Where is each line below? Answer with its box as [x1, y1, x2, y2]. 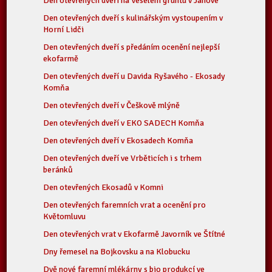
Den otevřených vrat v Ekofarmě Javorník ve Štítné [43, 229, 226, 239]
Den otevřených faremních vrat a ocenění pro [43, 200, 206, 210]
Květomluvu [43, 211, 86, 222]
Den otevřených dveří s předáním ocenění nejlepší [43, 42, 220, 52]
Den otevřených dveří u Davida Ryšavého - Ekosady [43, 71, 226, 81]
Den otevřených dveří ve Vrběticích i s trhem [43, 153, 202, 163]
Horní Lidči [43, 24, 84, 35]
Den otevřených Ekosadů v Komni [43, 182, 164, 192]
